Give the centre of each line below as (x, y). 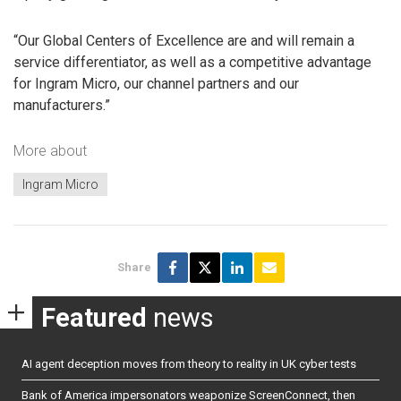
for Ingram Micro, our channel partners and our (156, 83)
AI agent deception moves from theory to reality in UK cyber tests (189, 364)
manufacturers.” (62, 105)
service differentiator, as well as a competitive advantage (192, 62)
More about (50, 151)
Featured (94, 317)
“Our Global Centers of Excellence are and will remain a (184, 40)
